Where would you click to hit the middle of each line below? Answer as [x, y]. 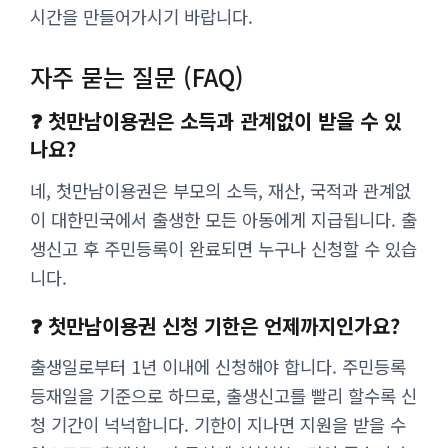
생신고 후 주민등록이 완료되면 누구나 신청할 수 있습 [223, 248]
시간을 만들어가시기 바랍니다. [141, 16]
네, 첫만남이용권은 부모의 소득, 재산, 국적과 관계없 [220, 190]
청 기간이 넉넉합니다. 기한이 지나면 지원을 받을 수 [218, 425]
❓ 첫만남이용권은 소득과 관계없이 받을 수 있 [216, 120]
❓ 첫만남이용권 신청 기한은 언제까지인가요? [215, 325]
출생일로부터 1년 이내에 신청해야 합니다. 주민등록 [218, 367]
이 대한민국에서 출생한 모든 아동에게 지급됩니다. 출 [223, 219]
